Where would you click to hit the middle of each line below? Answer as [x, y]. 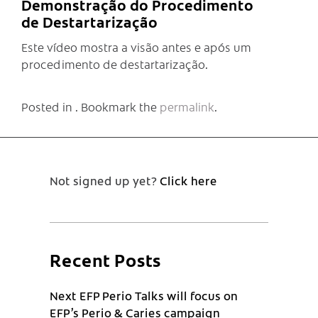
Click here [188, 180]
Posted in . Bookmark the [91, 106]
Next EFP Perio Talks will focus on [144, 295]
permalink [187, 106]
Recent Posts [105, 259]
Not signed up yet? [105, 180]
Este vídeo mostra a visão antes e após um [136, 46]
